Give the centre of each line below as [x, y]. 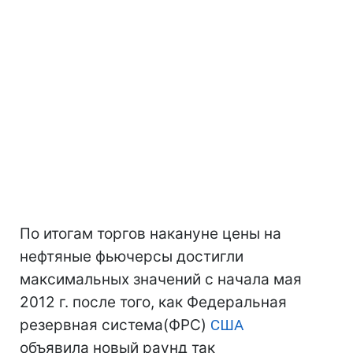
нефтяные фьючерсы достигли [132, 256]
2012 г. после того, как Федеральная [153, 302]
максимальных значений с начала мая [161, 279]
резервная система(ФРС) [115, 325]
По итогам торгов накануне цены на [150, 234]
